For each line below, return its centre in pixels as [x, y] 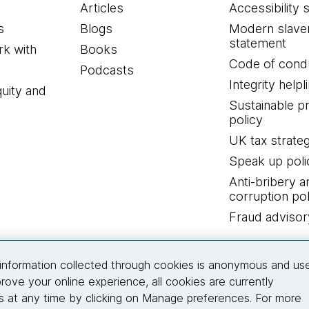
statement [257, 43]
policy [246, 120]
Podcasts [107, 70]
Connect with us [154, 251]
